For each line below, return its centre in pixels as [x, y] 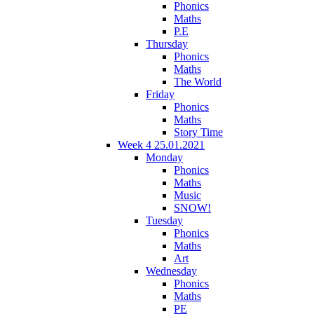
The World [198, 81]
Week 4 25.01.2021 [161, 144]
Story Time [198, 132]
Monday [164, 157]
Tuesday [164, 220]
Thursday [167, 43]
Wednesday [171, 271]
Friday [160, 94]
